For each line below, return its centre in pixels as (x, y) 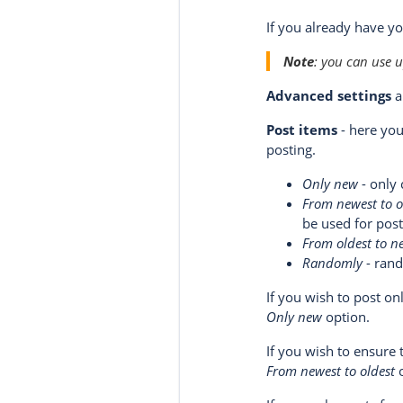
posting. (291, 150)
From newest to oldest (331, 371)
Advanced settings (329, 96)
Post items (302, 130)
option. (346, 317)
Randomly (333, 263)
